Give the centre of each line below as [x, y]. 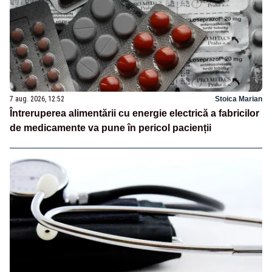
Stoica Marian [239, 99]
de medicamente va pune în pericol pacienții [110, 128]
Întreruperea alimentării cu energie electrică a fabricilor [134, 114]
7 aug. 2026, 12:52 [37, 99]
